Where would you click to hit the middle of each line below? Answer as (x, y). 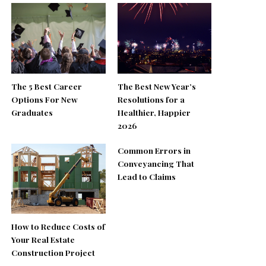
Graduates (32, 112)
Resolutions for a (151, 99)
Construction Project (53, 253)
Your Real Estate (43, 240)
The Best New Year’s (156, 86)
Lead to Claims (146, 176)
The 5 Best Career (47, 86)
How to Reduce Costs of (58, 227)
